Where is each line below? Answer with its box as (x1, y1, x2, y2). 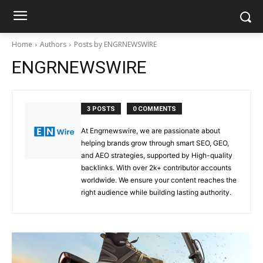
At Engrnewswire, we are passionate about (81, 126, 220, 135)
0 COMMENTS (133, 105, 176, 113)
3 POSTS (87, 105, 115, 113)
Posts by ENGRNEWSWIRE (74, 39, 157, 49)
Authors (40, 39, 66, 49)
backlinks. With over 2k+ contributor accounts (81, 163, 231, 172)
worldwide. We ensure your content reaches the (81, 176, 237, 184)
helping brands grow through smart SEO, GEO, (81, 139, 229, 147)
